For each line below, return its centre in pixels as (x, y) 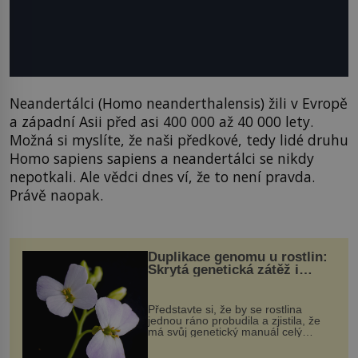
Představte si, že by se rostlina (225, 310)
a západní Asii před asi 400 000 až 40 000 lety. (161, 121)
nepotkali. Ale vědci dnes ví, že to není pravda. (162, 176)
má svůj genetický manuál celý (225, 332)
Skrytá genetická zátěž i (223, 270)
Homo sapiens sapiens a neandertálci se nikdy (162, 158)
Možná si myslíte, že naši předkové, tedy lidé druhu (179, 139)
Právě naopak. (56, 195)
